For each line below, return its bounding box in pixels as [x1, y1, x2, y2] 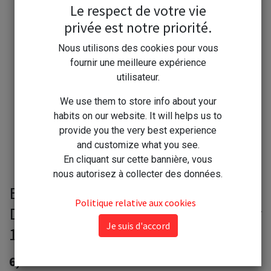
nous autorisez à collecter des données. [53, 168, 223, 180]
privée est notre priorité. [64, 19, 212, 36]
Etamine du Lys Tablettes [9, 182, 186, 204]
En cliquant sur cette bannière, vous [64, 154, 212, 165]
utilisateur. [116, 71, 160, 83]
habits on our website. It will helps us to [54, 110, 222, 122]
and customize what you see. [76, 139, 200, 151]
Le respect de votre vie [70, 2, 206, 19]
